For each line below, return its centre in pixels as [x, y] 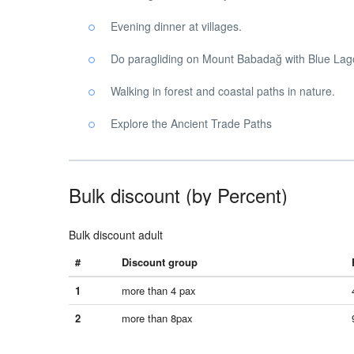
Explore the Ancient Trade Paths [191, 123]
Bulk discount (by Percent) [178, 195]
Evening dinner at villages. [176, 26]
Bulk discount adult [116, 235]
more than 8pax [157, 318]
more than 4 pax [159, 290]
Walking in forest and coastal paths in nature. [223, 91]
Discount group [160, 262]
